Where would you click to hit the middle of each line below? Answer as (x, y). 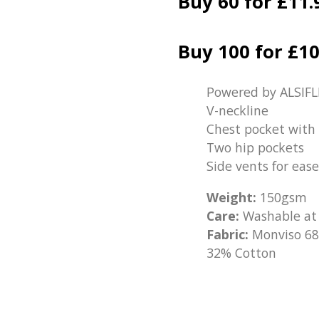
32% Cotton (241, 252)
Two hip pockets (255, 148)
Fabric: (229, 234)
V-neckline (237, 111)
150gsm (283, 197)
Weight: (233, 197)
